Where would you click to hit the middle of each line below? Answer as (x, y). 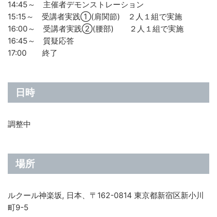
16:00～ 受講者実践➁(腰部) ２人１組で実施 (96, 29)
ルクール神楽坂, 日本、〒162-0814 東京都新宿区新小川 (106, 195)
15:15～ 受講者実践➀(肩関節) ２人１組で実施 (95, 16)
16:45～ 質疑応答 (41, 41)
